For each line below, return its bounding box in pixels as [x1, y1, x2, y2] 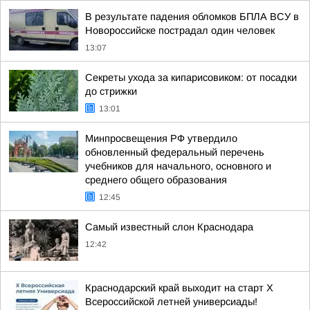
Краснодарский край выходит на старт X [85, 282, 273, 293]
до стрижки [85, 86, 137, 97]
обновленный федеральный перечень [85, 147, 264, 158]
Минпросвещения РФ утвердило [85, 133, 237, 144]
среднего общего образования [85, 174, 227, 185]
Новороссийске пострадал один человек [85, 25, 275, 36]
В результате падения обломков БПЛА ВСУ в [85, 11, 299, 22]
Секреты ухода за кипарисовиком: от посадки [85, 72, 297, 83]
